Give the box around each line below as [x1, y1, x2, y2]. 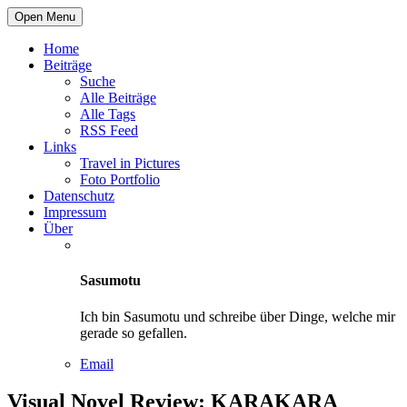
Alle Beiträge [80, 90, 156, 105]
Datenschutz [44, 188, 114, 203]
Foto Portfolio [80, 172, 160, 187]
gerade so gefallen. [80, 324, 187, 341]
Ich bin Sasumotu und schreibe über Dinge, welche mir [80, 308, 395, 324]
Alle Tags [80, 106, 135, 122]
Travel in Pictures [80, 155, 180, 171]
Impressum [44, 204, 106, 220]
